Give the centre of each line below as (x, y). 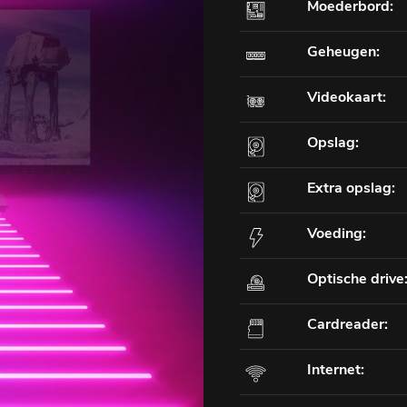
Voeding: (337, 234)
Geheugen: (343, 52)
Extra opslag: (351, 189)
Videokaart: (347, 98)
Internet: (336, 370)
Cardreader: (347, 325)
